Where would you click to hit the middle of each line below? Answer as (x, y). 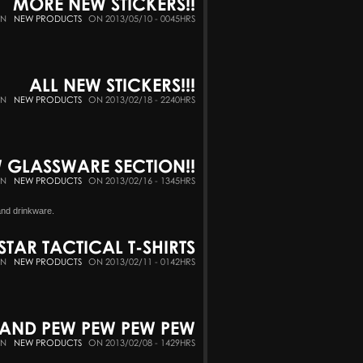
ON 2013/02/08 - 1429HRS (142, 342)
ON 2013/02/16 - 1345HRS (142, 180)
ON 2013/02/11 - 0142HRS (142, 261)
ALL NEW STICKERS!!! (112, 84)
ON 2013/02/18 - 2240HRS (142, 99)
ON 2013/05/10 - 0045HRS (142, 18)
